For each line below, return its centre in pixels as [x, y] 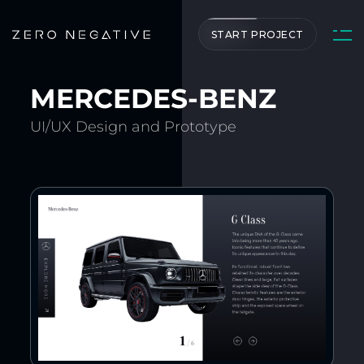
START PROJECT [257, 34]
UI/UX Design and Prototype [134, 127]
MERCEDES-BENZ [154, 98]
